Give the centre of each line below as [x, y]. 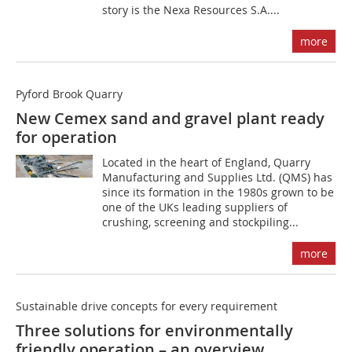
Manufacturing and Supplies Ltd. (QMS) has [218, 177]
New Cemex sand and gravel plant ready [170, 118]
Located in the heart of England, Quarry [207, 162]
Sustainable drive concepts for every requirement [147, 306]
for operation [66, 137]
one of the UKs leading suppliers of [195, 207]
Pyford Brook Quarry [69, 94]
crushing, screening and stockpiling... [201, 222]
